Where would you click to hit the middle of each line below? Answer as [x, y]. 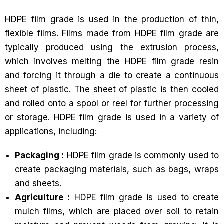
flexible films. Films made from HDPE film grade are [112, 33]
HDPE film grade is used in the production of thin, [112, 19]
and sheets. [38, 183]
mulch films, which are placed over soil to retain [117, 211]
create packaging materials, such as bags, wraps [117, 169]
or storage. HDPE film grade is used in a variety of [112, 117]
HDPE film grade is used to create [144, 197]
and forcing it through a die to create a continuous [112, 75]
